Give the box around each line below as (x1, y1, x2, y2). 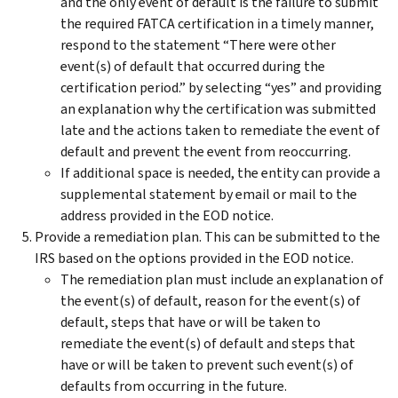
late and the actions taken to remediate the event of (60, 120, 380, 139)
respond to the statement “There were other (60, 35, 336, 54)
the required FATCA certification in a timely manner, (60, 13, 374, 33)
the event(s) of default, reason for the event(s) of (60, 291, 361, 310)
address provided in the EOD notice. (60, 205, 274, 225)
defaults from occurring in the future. (60, 376, 287, 395)
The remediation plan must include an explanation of (60, 269, 384, 289)
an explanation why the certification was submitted (60, 99, 376, 118)
